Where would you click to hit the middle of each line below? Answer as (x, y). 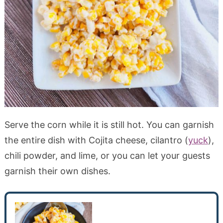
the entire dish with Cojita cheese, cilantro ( (96, 140)
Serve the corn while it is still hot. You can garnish (109, 124)
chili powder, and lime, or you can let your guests (107, 155)
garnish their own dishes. (57, 171)
